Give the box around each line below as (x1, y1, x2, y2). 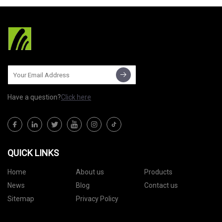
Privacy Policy (75, 195, 118, 203)
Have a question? (7, 93, 61, 102)
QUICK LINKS (7, 148, 59, 159)
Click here (61, 93, 91, 102)
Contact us (144, 181, 178, 190)
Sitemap (7, 195, 34, 203)
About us (75, 168, 104, 176)
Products (144, 168, 172, 176)
